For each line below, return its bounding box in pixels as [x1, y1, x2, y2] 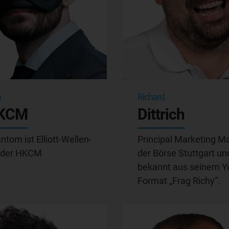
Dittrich [138, 105, 185, 123]
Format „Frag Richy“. [138, 175, 220, 186]
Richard [138, 91, 165, 102]
